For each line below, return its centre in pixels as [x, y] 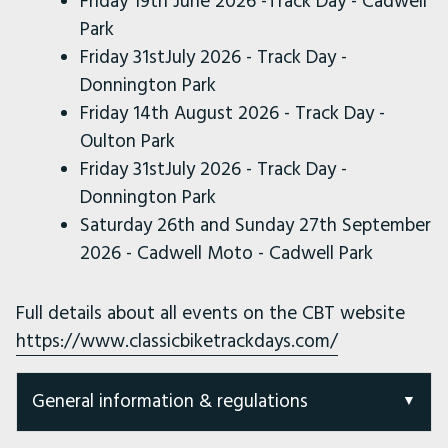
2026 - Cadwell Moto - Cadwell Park [226, 253]
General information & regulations [170, 401]
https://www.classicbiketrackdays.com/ [177, 341]
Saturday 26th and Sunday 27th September [255, 225]
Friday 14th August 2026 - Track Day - [232, 113]
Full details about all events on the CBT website [210, 313]
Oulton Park [127, 141]
